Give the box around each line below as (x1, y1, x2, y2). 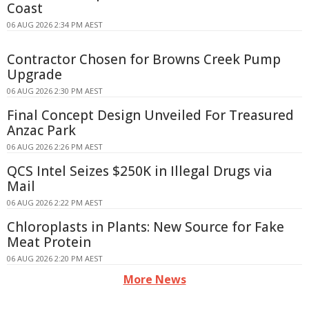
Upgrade (7, 65, 62, 83)
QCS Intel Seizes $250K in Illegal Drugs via (7, 161, 272, 180)
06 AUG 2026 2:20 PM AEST (7, 252, 103, 263)
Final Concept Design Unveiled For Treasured (7, 106, 294, 124)
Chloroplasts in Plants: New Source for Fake (7, 217, 284, 236)
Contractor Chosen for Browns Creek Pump (7, 50, 281, 68)
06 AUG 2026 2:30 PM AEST (7, 85, 103, 96)
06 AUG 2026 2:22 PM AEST (7, 197, 103, 208)
